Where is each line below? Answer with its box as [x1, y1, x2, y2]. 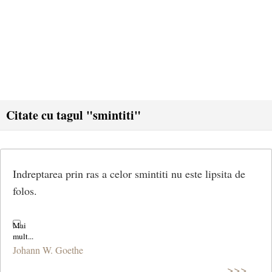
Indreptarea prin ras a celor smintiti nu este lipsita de [13, 166, 245, 181]
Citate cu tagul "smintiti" [6, 106, 141, 124]
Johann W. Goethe [13, 243, 83, 256]
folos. [13, 183, 37, 198]
